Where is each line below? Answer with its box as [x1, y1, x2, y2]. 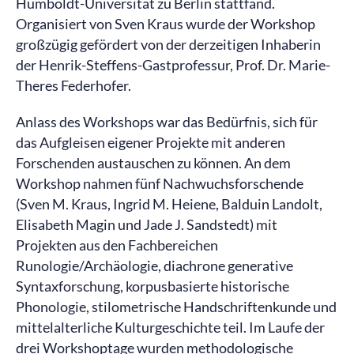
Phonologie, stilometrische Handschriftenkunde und [16, 298, 337, 315]
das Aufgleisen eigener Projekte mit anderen [16, 134, 285, 151]
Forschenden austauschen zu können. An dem [16, 154, 291, 171]
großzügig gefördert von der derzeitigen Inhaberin [16, 36, 321, 53]
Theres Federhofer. [16, 77, 131, 94]
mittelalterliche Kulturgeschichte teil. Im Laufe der [16, 318, 325, 336]
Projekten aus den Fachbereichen [16, 236, 218, 254]
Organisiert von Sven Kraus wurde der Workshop [16, 15, 315, 32]
